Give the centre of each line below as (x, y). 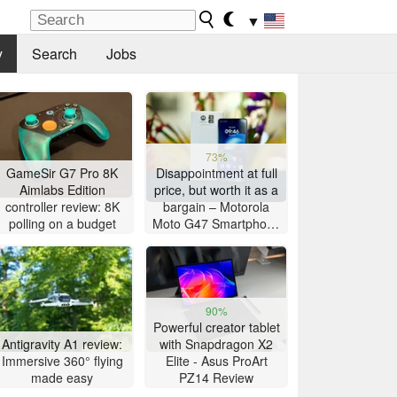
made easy (62, 378)
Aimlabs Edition (62, 190)
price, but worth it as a (216, 190)
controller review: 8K (62, 207)
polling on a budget (62, 224)
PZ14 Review (216, 378)
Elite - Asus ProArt (216, 361)
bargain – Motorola (216, 207)
